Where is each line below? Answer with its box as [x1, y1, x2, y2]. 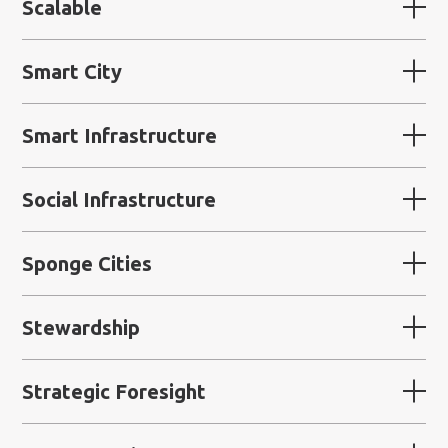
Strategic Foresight [22, 379, 207, 403]
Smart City [22, 59, 123, 83]
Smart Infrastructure [22, 123, 218, 147]
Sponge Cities [22, 251, 153, 275]
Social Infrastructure [22, 187, 217, 211]
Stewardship [22, 315, 141, 339]
